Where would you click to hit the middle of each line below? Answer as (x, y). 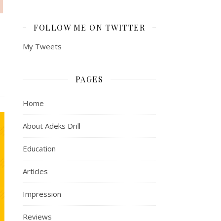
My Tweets (42, 46)
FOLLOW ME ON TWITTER (89, 27)
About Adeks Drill (52, 126)
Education (39, 148)
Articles (35, 171)
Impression (42, 194)
